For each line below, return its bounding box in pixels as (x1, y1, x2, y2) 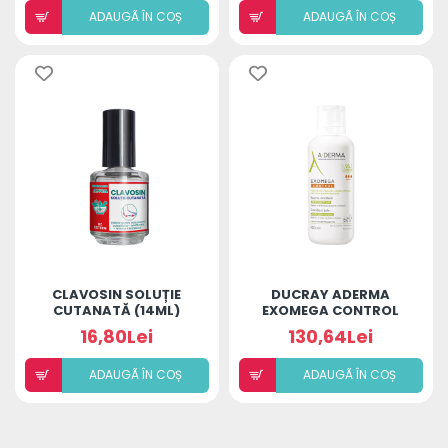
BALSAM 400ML (277, 316, 385, 336)
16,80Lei (80, 323, 154, 349)
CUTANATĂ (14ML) (53, 300, 181, 320)
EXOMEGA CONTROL (262, 300, 400, 320)
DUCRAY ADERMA (271, 284, 391, 304)
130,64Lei (288, 323, 374, 349)
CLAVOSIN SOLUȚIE (52, 284, 182, 304)
